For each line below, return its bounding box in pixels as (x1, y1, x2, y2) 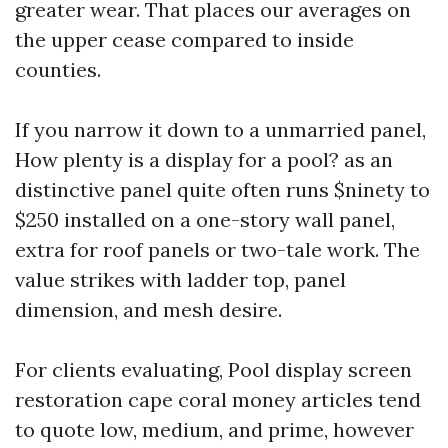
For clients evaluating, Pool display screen (15, 357, 412, 382)
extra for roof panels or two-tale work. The (15, 237, 420, 262)
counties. (15, 57, 101, 82)
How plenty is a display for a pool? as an (15, 147, 393, 172)
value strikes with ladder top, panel (15, 267, 346, 292)
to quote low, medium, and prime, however (15, 417, 414, 442)
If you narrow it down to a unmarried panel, (15, 117, 426, 142)
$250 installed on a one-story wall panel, (15, 207, 395, 232)
